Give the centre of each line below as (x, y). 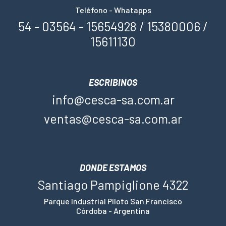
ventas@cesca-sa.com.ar (113, 119)
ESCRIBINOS (113, 82)
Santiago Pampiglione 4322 (113, 185)
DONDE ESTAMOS (113, 168)
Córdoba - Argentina (113, 211)
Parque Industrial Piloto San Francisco (113, 201)
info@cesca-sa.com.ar (113, 100)
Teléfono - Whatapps (113, 10)
